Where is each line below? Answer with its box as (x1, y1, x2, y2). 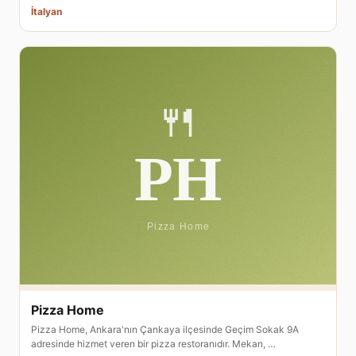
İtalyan (31, 6, 62, 17)
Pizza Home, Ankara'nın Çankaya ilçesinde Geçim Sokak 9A (31, 323, 299, 335)
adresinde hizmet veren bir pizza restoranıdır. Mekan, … (31, 337, 276, 350)
